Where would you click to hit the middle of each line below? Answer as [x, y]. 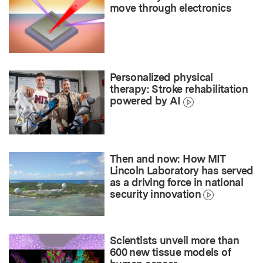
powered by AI [145, 101]
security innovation [156, 194]
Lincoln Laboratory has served [182, 171]
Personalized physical [161, 77]
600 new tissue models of [170, 252]
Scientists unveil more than [175, 240]
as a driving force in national [177, 183]
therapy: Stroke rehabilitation [179, 89]
